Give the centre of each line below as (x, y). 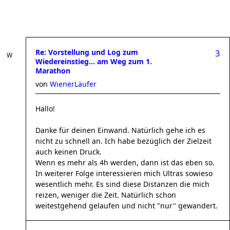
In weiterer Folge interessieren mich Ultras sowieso (124, 173)
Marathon (53, 71)
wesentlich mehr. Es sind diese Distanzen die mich (122, 184)
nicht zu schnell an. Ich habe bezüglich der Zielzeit (123, 141)
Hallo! (45, 109)
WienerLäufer (73, 84)
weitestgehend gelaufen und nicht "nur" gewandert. (127, 206)
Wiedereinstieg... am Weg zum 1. (94, 61)
